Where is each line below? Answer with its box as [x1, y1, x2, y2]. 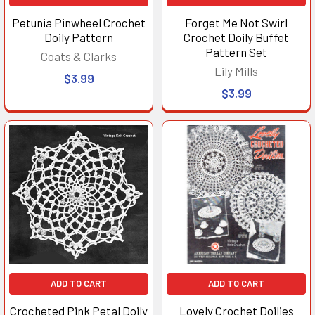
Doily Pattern [44, 30, 113, 44]
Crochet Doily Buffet [184, 30, 289, 44]
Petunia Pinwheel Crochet [12, 15, 146, 30]
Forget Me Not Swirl [185, 15, 288, 30]
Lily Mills [214, 63, 258, 78]
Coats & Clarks [41, 49, 117, 63]
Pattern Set [205, 44, 267, 59]
